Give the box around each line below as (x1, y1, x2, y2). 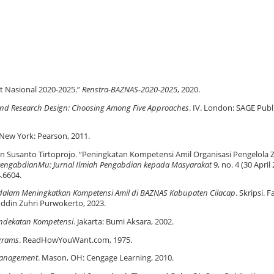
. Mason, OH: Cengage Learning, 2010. (38, 253, 174, 264)
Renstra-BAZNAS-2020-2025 (82, 84, 177, 95)
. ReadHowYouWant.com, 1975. (19, 234, 132, 245)
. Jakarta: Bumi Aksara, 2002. (73, 216, 174, 227)
